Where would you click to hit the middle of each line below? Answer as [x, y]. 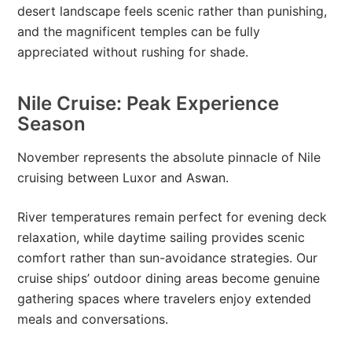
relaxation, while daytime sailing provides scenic [161, 238]
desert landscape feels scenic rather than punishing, [172, 11]
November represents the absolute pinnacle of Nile [169, 158]
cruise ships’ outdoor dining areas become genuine [169, 279]
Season [52, 124]
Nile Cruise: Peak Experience [148, 104]
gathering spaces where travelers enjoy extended [165, 299]
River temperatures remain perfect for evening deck [172, 217]
